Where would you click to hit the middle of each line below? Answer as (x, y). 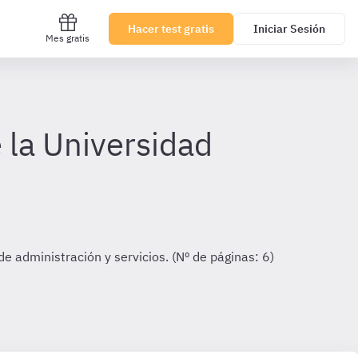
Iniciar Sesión (289, 29)
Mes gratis (68, 38)
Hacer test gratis (171, 29)
